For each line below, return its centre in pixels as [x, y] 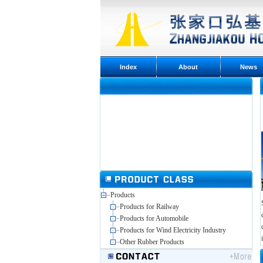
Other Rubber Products [152, 242]
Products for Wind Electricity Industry [173, 230]
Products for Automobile [154, 218]
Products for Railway [149, 207]
